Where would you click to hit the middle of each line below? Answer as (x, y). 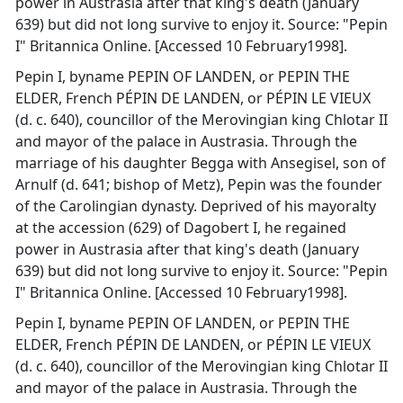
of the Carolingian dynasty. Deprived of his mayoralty (196, 206)
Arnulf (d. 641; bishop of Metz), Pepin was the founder (199, 184)
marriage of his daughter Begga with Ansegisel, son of (201, 163)
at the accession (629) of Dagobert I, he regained (181, 228)
